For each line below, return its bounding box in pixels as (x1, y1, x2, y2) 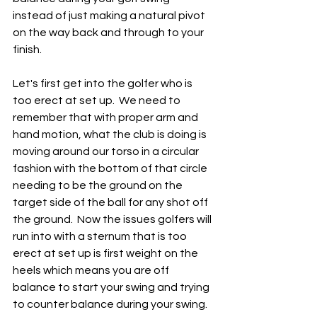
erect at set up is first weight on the (13, 248, 200, 259)
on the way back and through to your (13, 27, 206, 38)
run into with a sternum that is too (13, 231, 189, 242)
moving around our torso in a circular (13, 146, 201, 157)
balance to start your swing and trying (13, 282, 212, 293)
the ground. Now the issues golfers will (13, 214, 214, 225)
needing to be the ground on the (13, 180, 185, 191)
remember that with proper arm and (13, 112, 200, 123)
